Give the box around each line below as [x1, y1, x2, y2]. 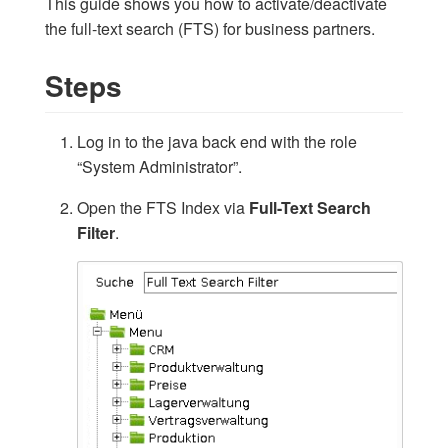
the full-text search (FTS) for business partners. [45, 17, 375, 41]
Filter [77, 220, 115, 244]
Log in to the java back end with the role [77, 129, 357, 153]
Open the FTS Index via [77, 195, 249, 219]
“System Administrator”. [77, 154, 242, 178]
